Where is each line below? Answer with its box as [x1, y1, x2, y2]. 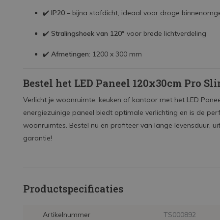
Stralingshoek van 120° [51, 29, 125, 38]
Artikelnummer [43, 210, 90, 219]
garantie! [23, 134, 52, 142]
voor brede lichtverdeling [125, 29, 206, 38]
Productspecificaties [23, 182, 123, 195]
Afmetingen [51, 50, 89, 58]
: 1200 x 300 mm [89, 50, 142, 58]
